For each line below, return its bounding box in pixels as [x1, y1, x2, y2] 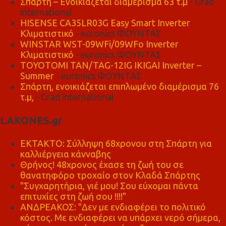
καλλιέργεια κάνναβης [20, 149, 111, 159]
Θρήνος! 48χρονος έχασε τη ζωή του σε [20, 159, 184, 169]
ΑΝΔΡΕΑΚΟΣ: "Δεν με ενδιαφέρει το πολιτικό [20, 202, 206, 212]
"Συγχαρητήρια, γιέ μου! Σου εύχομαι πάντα [20, 181, 198, 191]
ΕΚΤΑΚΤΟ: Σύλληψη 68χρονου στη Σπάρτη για [20, 138, 212, 148]
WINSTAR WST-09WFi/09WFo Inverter [20, 38, 179, 49]
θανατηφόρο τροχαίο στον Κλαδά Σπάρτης [20, 170, 200, 180]
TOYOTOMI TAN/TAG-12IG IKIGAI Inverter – [20, 60, 201, 70]
